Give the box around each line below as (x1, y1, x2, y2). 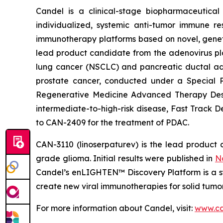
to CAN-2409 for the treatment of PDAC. (36, 117, 189, 127)
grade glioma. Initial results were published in (36, 153, 215, 163)
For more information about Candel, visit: (36, 203, 195, 213)
